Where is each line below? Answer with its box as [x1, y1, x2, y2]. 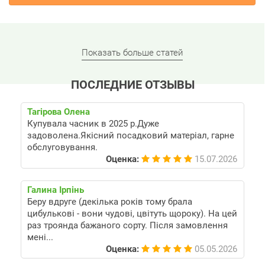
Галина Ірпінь [27, 185, 84, 195]
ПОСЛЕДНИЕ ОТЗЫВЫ [70, 77, 195, 92]
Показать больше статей [82, 47, 183, 58]
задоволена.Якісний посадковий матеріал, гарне [27, 130, 234, 141]
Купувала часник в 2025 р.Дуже [27, 118, 159, 129]
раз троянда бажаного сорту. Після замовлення [27, 220, 228, 231]
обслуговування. [27, 142, 98, 153]
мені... [27, 232, 53, 243]
